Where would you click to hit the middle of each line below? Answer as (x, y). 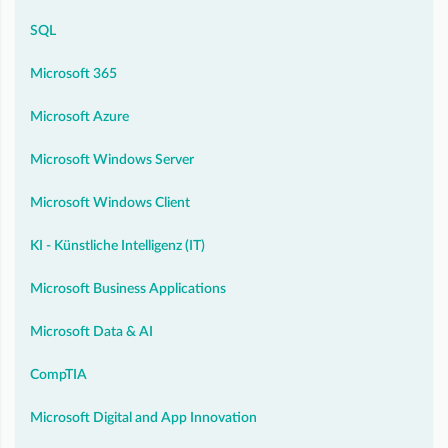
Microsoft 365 (73, 73)
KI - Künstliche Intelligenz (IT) (117, 245)
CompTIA (58, 374)
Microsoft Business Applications (128, 288)
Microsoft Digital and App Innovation (143, 417)
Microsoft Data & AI (91, 331)
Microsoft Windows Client (110, 202)
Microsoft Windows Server (112, 159)
